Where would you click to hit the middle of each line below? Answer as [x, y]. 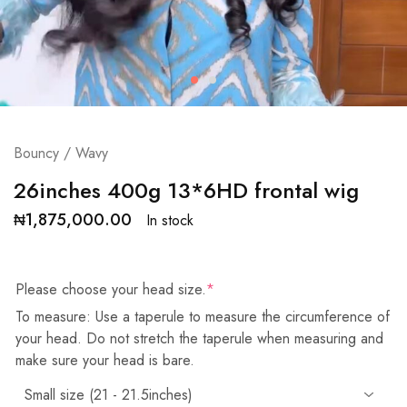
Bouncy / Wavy [61, 154]
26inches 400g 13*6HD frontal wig [186, 191]
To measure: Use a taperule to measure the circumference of [203, 317]
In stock [170, 220]
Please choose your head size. [111, 290]
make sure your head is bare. [105, 361]
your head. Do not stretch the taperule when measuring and [199, 339]
